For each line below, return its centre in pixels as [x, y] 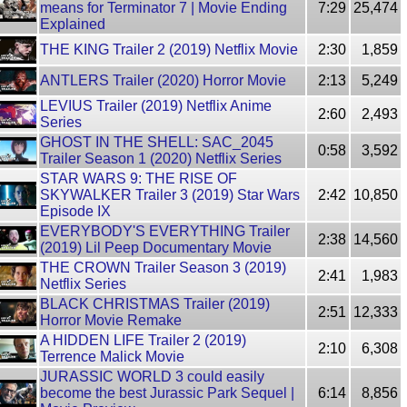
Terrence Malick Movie [112, 357]
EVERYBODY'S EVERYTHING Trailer [165, 231]
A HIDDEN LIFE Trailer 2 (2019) [143, 340]
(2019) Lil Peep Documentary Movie [156, 248]
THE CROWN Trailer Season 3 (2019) [163, 268]
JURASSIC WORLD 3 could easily [152, 377]
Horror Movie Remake [111, 320]
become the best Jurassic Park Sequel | [167, 393]
